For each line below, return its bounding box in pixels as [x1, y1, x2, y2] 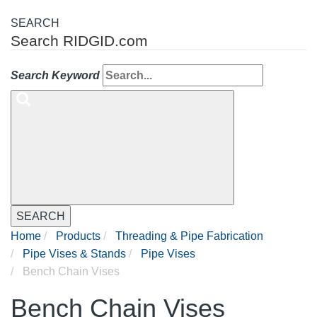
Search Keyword [11, 69, 100, 82]
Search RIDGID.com [11, 33, 148, 50]
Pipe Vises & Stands [23, 248, 126, 260]
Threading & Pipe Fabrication [115, 230, 263, 243]
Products [56, 230, 100, 243]
